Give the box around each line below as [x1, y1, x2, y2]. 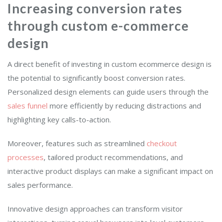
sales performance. [7, 180, 73, 190]
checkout [147, 138, 177, 149]
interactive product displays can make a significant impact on [7, 166, 213, 176]
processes [7, 152, 44, 163]
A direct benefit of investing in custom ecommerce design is [7, 59, 212, 69]
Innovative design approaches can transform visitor [7, 204, 183, 214]
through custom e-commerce [7, 18, 189, 34]
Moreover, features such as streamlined [7, 138, 147, 149]
